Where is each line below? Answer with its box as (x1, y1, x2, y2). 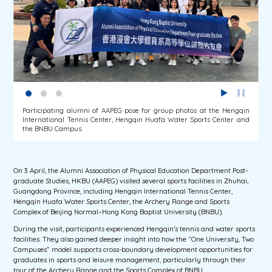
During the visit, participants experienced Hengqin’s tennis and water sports (13, 224, 256, 233)
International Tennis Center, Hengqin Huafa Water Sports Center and (22, 115, 250, 124)
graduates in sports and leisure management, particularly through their (13, 255, 246, 264)
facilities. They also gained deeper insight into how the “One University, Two (13, 234, 254, 243)
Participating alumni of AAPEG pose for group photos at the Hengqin (22, 106, 250, 115)
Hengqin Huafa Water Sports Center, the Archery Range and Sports (13, 197, 230, 206)
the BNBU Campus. (22, 124, 83, 134)
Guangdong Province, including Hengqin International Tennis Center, (13, 186, 233, 195)
